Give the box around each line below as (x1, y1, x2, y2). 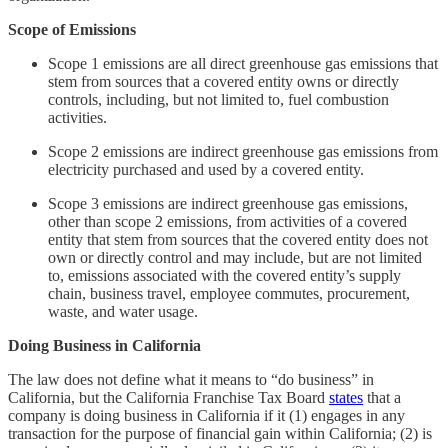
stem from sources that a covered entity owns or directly (48, 72, 399, 90)
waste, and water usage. (48, 302, 198, 320)
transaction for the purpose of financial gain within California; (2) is (8, 424, 432, 442)
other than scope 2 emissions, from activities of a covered (48, 212, 407, 230)
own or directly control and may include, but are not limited (48, 248, 422, 266)
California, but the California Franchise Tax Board (8, 388, 329, 406)
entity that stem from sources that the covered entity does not (48, 230, 428, 248)
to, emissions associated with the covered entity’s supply (48, 266, 401, 284)
